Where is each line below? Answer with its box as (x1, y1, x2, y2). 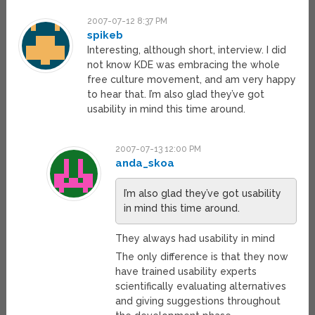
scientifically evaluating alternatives (115, 281, 286, 292)
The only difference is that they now (115, 251, 288, 263)
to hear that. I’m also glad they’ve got (87, 89, 265, 101)
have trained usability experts (115, 266, 257, 278)
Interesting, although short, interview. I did (87, 44, 287, 56)
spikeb (87, 29, 124, 42)
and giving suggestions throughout (115, 295, 281, 307)
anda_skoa (115, 157, 174, 170)
